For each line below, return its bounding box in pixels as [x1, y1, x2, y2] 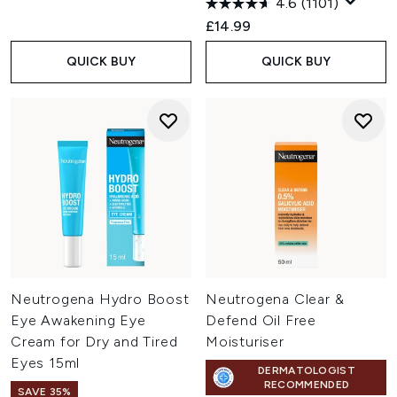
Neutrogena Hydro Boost [11, 291, 190, 307]
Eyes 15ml [11, 354, 81, 371]
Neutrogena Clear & [206, 291, 345, 307]
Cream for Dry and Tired [11, 333, 178, 350]
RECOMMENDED [263, 378, 350, 391]
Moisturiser [206, 333, 284, 350]
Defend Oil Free [206, 312, 317, 329]
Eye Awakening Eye [11, 312, 146, 329]
